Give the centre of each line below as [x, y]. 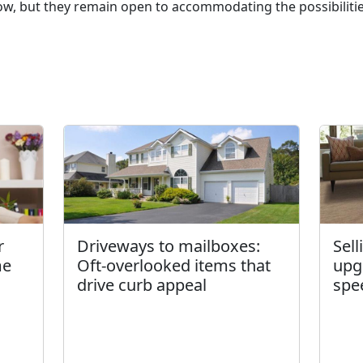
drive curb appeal [141, 285]
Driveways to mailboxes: [168, 246]
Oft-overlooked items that [173, 266]
